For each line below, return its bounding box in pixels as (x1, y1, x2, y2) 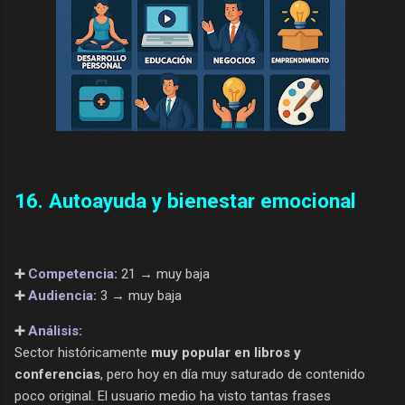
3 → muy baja (97, 287, 182, 305)
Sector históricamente (14, 344, 151, 362)
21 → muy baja (118, 266, 210, 283)
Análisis (28, 323, 79, 340)
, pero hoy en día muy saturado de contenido (100, 366, 365, 383)
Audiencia (28, 287, 93, 305)
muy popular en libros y (151, 344, 301, 362)
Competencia (28, 266, 114, 283)
